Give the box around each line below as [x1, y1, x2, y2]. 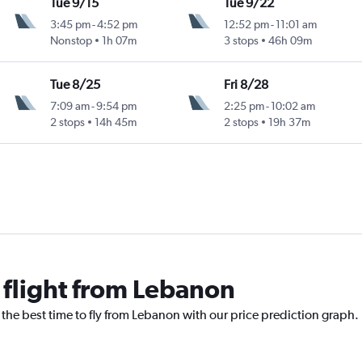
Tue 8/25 [49, 76, 100, 92]
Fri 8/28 [224, 76, 269, 92]
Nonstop [49, 33, 92, 47]
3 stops [224, 33, 259, 47]
